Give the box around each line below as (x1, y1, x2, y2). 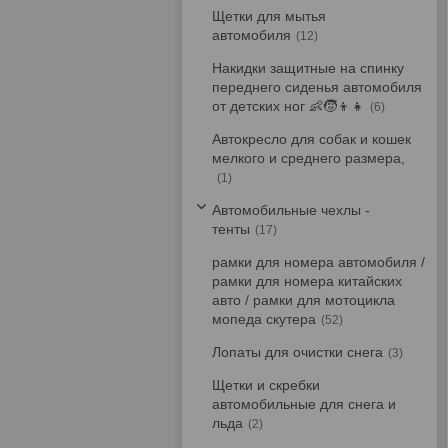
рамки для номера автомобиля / (212, 254, 425, 270)
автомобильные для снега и (212, 396, 396, 412)
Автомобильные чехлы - (212, 202, 370, 218)
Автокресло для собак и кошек (212, 131, 411, 147)
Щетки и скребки (212, 377, 320, 393)
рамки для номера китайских (212, 273, 402, 289)
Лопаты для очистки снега (212, 344, 383, 360)
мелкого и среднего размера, (212, 150, 405, 166)
